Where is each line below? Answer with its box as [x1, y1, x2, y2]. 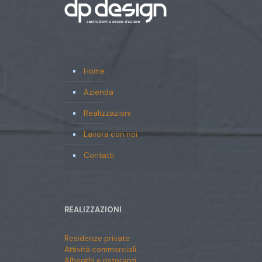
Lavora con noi [84, 129, 137, 139]
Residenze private [64, 233, 130, 243]
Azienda [84, 87, 113, 97]
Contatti [84, 150, 114, 160]
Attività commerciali [64, 244, 136, 254]
